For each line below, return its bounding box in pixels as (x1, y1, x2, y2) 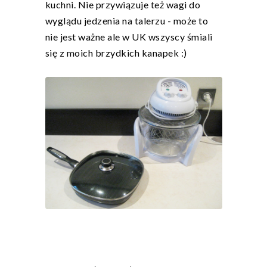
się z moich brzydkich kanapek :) (45, 47, 187, 59)
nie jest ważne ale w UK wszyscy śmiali (45, 31, 213, 43)
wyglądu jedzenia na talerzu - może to (45, 15, 208, 27)
